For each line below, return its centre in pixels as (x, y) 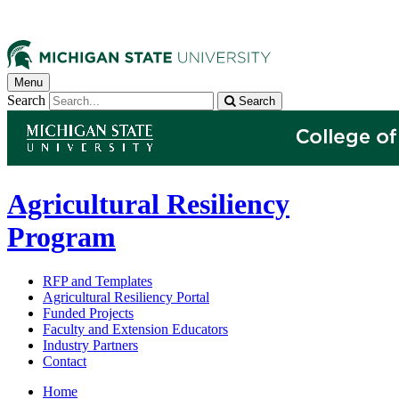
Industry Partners (90, 345)
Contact (65, 361)
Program (61, 237)
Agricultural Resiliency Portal (126, 297)
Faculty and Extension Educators (135, 329)
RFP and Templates (98, 281)
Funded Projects (88, 313)
